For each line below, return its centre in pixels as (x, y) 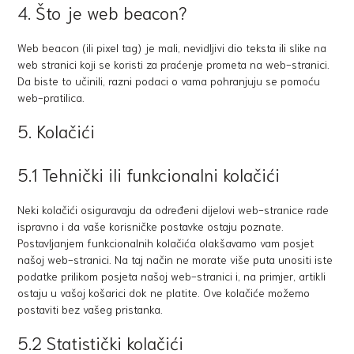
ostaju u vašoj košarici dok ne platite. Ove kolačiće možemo (164, 292)
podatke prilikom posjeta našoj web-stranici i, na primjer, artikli (172, 276)
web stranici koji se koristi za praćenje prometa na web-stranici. (174, 64)
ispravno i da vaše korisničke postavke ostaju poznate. (151, 226)
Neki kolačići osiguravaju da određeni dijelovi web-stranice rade (173, 209)
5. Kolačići (56, 130)
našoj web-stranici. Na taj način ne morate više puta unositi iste (175, 259)
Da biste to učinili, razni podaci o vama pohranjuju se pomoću (169, 81)
